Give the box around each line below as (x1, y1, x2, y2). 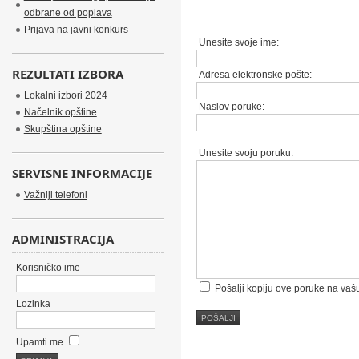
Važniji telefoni (23, 189, 87, 200)
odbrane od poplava (23, 7, 112, 18)
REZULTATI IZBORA (11, 66, 123, 82)
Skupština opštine (23, 123, 102, 135)
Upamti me (15, 337, 66, 348)
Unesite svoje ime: (196, 37, 279, 48)
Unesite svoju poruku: (196, 147, 293, 159)
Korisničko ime (15, 262, 80, 273)
